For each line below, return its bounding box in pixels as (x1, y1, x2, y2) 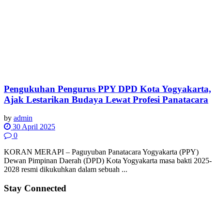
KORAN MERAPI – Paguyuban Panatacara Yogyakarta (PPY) (4, 148, 199, 156)
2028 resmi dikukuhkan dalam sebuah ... (4, 165, 127, 174)
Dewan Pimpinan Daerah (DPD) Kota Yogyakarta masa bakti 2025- (4, 156, 212, 165)
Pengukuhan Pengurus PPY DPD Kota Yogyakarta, (4, 83, 211, 94)
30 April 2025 (11, 123, 55, 131)
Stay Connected (4, 183, 66, 194)
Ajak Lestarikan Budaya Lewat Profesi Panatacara (4, 94, 208, 105)
